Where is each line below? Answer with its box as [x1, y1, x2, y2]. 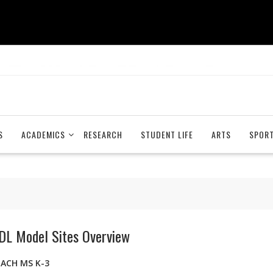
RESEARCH [83, 128, 122, 141]
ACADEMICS [21, 128, 65, 141]
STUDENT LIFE [141, 128, 193, 141]
